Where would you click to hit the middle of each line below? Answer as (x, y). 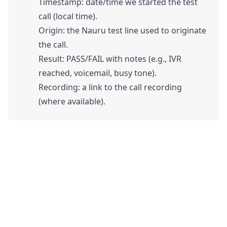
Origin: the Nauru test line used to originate (122, 31)
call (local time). (68, 16)
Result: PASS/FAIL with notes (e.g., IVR (110, 59)
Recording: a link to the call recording (110, 87)
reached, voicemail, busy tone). (98, 73)
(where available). (72, 102)
